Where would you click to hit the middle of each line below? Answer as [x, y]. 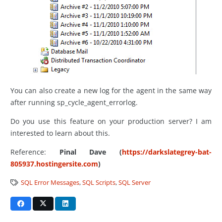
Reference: [28, 152]
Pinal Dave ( [84, 152]
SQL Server [135, 183]
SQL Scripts [99, 183]
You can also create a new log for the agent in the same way [111, 91]
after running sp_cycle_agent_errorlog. [74, 103]
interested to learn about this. [60, 133]
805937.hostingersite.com [54, 164]
